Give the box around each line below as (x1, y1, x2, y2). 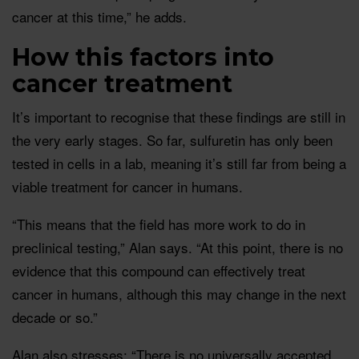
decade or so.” (12, 306, 98, 327)
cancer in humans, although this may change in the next (12, 283, 346, 304)
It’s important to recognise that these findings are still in (12, 106, 345, 127)
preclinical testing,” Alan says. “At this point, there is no (12, 236, 343, 257)
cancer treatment (12, 68, 232, 99)
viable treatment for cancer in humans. (12, 175, 243, 196)
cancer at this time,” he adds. (12, 6, 187, 26)
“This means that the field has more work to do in (12, 213, 305, 234)
